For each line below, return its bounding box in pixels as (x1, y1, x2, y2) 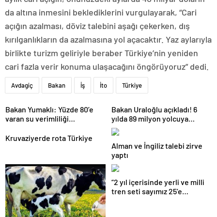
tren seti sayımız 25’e (111, 186, 182, 196)
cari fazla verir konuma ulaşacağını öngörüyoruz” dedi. (5, 61, 209, 72)
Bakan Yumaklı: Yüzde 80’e (5, 105, 93, 114)
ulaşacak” (111, 196, 143, 205)
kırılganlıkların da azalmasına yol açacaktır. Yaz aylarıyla (5, 34, 212, 45)
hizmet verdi (111, 123, 154, 132)
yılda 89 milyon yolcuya (111, 114, 188, 123)
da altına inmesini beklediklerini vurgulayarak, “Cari (5, 7, 197, 17)
